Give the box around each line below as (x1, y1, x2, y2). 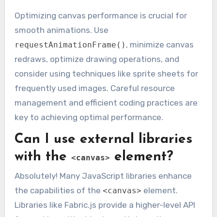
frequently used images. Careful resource (14, 83, 175, 93)
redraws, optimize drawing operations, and (14, 54, 179, 64)
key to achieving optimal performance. (14, 112, 163, 123)
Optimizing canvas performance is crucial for (14, 11, 187, 21)
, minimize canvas (125, 40, 194, 50)
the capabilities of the (14, 186, 103, 196)
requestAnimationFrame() (14, 40, 126, 50)
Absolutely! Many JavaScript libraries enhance (14, 171, 192, 181)
